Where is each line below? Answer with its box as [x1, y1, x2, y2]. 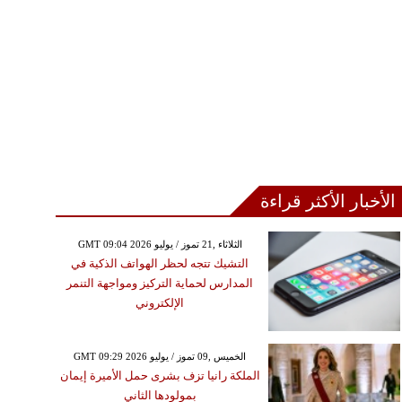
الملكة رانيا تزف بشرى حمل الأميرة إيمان [59, 368, 260, 382]
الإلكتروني [135, 296, 185, 310]
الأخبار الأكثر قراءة [260, 191, 397, 212]
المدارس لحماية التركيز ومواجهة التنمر [66, 276, 254, 291]
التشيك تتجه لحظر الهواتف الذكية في [71, 257, 249, 271]
